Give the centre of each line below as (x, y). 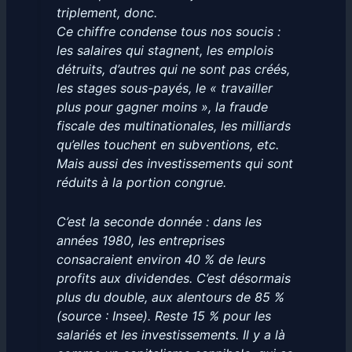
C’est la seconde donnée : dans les (159, 222)
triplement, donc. (106, 13)
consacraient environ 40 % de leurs (161, 260)
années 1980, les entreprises (140, 241)
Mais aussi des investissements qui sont (174, 164)
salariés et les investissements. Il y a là (170, 335)
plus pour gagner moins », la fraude (162, 107)
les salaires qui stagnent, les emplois (165, 51)
